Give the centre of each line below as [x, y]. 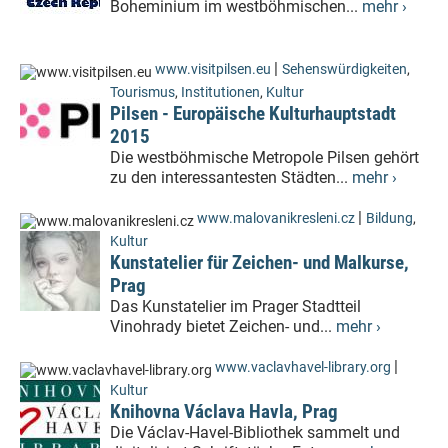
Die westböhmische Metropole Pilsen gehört [264, 157]
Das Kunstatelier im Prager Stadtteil [235, 306]
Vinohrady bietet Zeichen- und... [223, 326]
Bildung [389, 218]
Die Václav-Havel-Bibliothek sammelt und [255, 432]
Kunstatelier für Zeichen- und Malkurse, [259, 262]
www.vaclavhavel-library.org [303, 367]
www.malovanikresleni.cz [276, 218]
